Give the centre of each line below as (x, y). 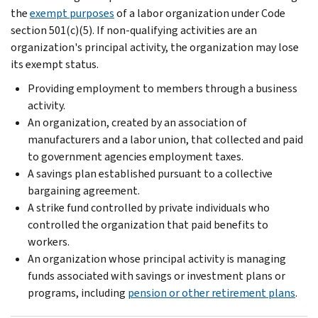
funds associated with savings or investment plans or (157, 275)
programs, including (78, 292)
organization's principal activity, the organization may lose (155, 47)
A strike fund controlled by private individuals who (149, 207)
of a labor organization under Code (200, 13)
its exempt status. (55, 64)
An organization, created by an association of (137, 122)
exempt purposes (72, 13)
